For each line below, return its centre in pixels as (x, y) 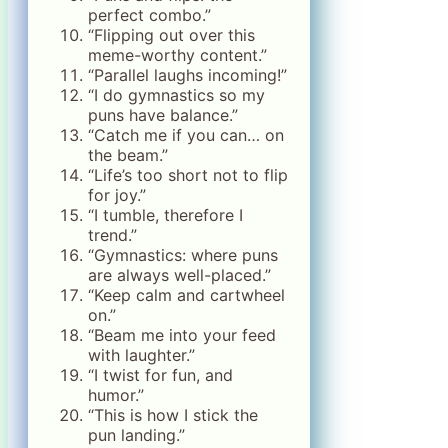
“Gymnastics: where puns (183, 254)
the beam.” (128, 154)
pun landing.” (136, 434)
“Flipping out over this (171, 34)
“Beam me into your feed (182, 334)
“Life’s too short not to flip (188, 174)
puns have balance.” (163, 114)
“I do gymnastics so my (176, 94)
